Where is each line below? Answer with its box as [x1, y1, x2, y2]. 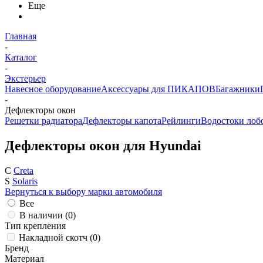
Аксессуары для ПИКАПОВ [101, 84, 215, 94]
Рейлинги [161, 116, 201, 126]
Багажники [215, 84, 260, 94]
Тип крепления [5, 220, 66, 231]
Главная [5, 31, 36, 41]
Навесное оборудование [5, 84, 101, 94]
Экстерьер [5, 73, 46, 83]
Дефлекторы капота [82, 116, 161, 126]
